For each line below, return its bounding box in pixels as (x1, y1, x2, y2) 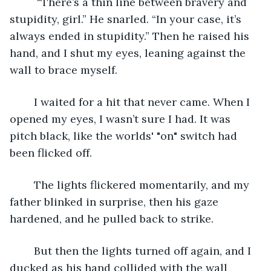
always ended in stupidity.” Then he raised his (10, 28, 252, 43)
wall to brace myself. (10, 62, 117, 77)
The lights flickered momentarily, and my (22, 177, 34, 192)
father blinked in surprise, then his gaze (10, 194, 221, 209)
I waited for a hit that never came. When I (22, 94, 34, 109)
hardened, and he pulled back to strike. (10, 211, 214, 226)
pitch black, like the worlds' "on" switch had (10, 128, 240, 143)
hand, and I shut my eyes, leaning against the (10, 45, 249, 60)
